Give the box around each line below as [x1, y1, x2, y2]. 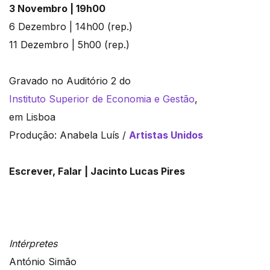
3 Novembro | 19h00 [9, 2, 108, 15]
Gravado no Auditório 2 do [9, 75, 134, 87]
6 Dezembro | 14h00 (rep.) [9, 20, 133, 33]
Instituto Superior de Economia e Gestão [9, 93, 195, 105]
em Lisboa [9, 111, 55, 124]
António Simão [9, 256, 80, 268]
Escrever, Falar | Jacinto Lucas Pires [9, 165, 185, 178]
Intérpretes [9, 237, 57, 250]
